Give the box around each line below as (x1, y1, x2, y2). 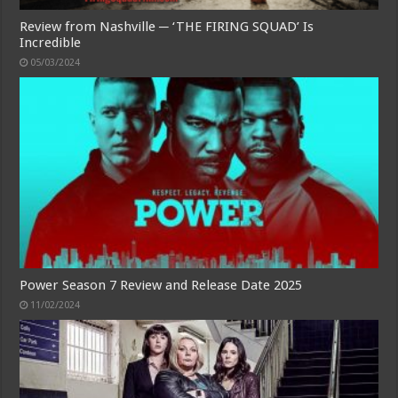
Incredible (20, 35, 82, 52)
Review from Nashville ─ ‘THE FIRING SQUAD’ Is (20, 19, 314, 36)
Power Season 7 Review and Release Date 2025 (20, 277, 303, 294)
